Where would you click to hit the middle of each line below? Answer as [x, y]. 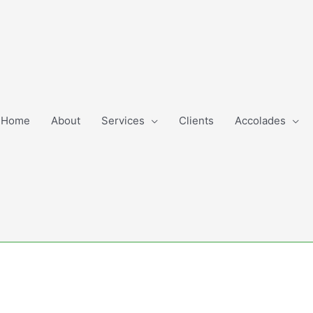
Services [123, 121]
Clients [196, 121]
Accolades [260, 121]
